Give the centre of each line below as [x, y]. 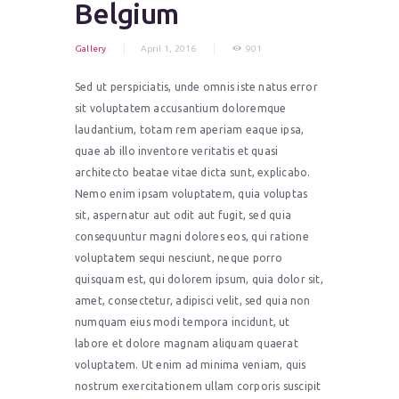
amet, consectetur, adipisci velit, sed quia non [193, 301]
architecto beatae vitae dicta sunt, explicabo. [193, 173]
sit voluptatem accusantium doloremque [181, 109]
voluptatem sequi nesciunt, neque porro [179, 258]
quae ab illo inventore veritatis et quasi [177, 151]
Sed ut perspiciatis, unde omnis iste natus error [196, 87]
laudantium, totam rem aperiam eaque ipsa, [190, 130]
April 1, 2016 [168, 48]
